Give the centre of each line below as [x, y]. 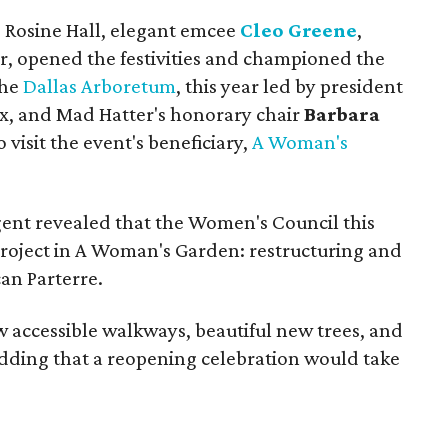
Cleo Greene [298, 30]
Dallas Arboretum [99, 86]
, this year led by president [289, 86]
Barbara [342, 114]
